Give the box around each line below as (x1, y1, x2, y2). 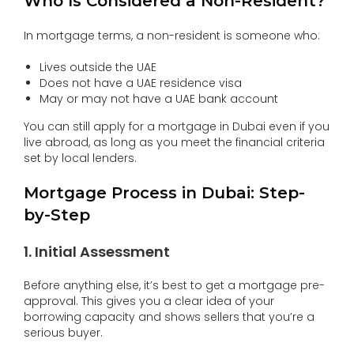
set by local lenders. (24, 149, 140, 166)
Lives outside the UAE (40, 58, 156, 75)
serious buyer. (24, 324, 103, 341)
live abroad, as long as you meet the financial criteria (24, 134, 325, 150)
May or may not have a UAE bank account (40, 90, 278, 107)
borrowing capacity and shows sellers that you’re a (24, 308, 314, 325)
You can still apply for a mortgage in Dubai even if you (24, 118, 330, 134)
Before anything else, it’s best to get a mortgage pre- (24, 277, 325, 293)
